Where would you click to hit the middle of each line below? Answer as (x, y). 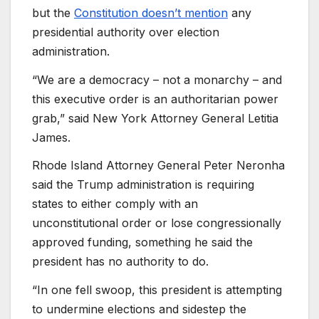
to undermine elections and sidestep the (139, 309)
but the (53, 12)
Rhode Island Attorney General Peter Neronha (158, 166)
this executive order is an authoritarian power (155, 99)
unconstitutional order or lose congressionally (157, 223)
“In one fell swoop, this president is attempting (157, 290)
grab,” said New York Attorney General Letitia (155, 118)
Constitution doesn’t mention (151, 12)
